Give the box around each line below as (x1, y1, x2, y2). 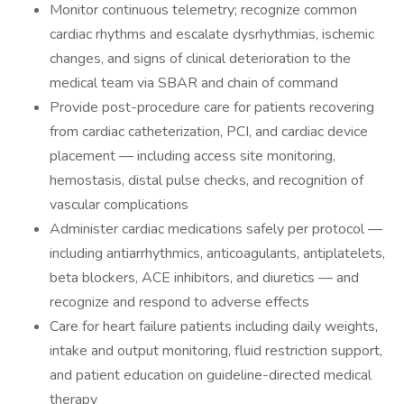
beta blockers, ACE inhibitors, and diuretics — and (50, 268, 359, 288)
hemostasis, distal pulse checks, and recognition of (50, 170, 363, 190)
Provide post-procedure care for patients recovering (50, 97, 374, 117)
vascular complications (50, 195, 188, 215)
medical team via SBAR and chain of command (50, 73, 338, 93)
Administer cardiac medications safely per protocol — (50, 219, 382, 239)
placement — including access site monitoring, (50, 146, 335, 166)
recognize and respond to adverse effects (50, 292, 309, 312)
